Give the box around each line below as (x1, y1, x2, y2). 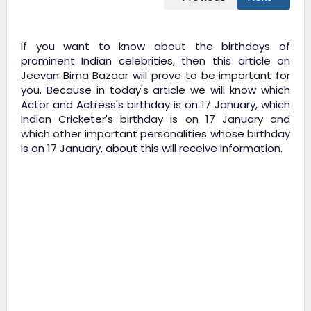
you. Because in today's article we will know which (20, 83, 291, 98)
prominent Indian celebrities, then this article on (20, 53, 291, 69)
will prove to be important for (128, 68, 291, 83)
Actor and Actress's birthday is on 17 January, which (20, 97, 291, 112)
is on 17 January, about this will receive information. (20, 141, 283, 156)
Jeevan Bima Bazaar (20, 68, 129, 83)
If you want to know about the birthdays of (20, 39, 291, 54)
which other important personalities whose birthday (20, 126, 291, 142)
